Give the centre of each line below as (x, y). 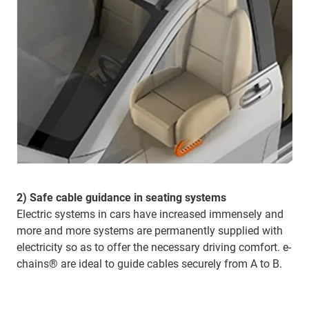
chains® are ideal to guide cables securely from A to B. (149, 263)
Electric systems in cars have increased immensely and (150, 214)
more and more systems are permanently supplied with (150, 230)
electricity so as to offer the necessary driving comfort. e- (154, 247)
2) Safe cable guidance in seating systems (121, 197)
